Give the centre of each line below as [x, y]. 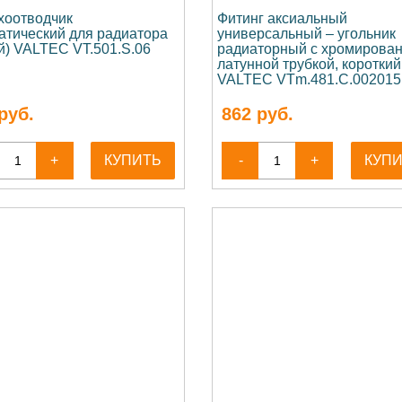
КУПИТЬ [133, 160]
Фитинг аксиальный [283, 18]
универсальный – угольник [307, 34]
